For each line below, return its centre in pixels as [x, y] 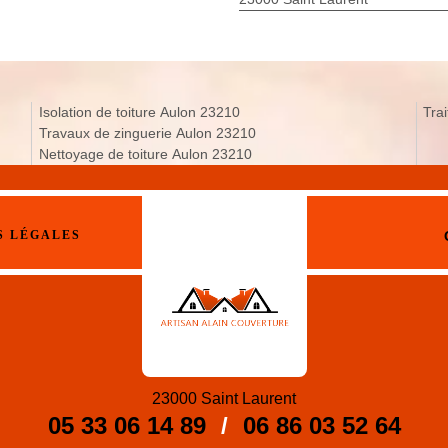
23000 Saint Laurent [224, 398]
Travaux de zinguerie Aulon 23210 [147, 132]
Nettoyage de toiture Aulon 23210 [145, 153]
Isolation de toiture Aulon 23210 [139, 111]
